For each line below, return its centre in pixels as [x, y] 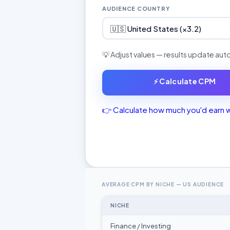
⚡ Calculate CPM [185, 81]
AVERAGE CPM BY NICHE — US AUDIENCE [163, 184]
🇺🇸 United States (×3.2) [156, 28]
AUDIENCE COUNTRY [136, 8]
